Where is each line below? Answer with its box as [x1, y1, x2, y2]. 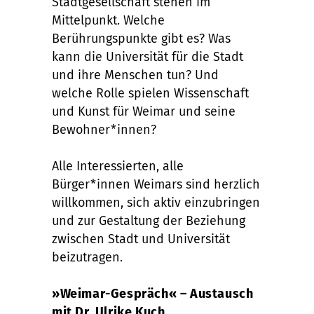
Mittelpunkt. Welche [52, 12, 165, 28]
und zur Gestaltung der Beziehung [52, 212, 245, 228]
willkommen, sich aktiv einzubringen [52, 194, 260, 210]
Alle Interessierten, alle [52, 158, 184, 174]
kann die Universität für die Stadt [52, 48, 243, 64]
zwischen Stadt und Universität [52, 231, 230, 247]
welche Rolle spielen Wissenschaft [52, 85, 249, 101]
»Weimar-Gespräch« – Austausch [52, 285, 254, 301]
